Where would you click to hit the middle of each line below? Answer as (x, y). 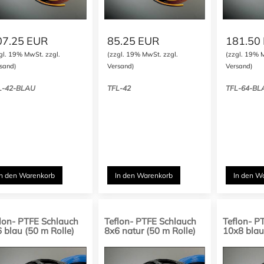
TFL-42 (119, 88)
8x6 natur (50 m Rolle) (150, 231)
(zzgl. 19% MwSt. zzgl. (143, 54)
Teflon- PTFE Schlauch (151, 221)
